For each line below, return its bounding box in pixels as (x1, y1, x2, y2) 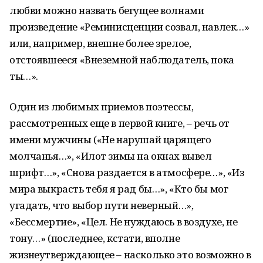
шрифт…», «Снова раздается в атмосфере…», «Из (9, 166, 244, 179)
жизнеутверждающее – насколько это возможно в (9, 248, 251, 261)
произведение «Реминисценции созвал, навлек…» (9, 20, 249, 33)
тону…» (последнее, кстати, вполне (9, 231, 180, 245)
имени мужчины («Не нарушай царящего (9, 133, 211, 146)
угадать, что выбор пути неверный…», (9, 198, 194, 212)
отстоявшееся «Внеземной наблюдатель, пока (9, 53, 234, 66)
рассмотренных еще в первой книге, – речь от (9, 116, 230, 130)
